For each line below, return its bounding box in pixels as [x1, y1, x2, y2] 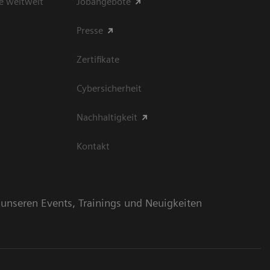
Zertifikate [77, 54, 119, 66]
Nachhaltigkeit [77, 111, 137, 124]
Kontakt [77, 140, 110, 152]
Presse [77, 25, 103, 37]
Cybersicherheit [77, 83, 142, 95]
